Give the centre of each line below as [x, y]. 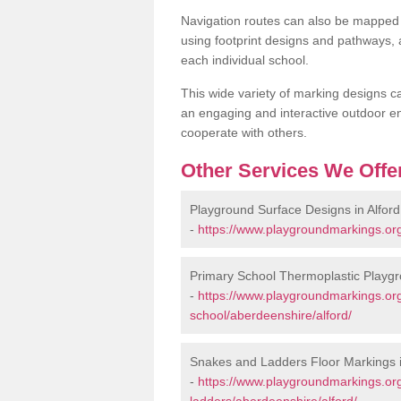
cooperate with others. [244, 132]
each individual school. [245, 60]
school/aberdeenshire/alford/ [271, 315]
